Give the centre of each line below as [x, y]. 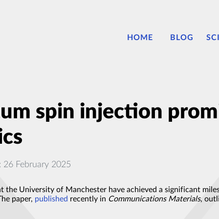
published [51, 199]
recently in [88, 199]
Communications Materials [154, 199]
